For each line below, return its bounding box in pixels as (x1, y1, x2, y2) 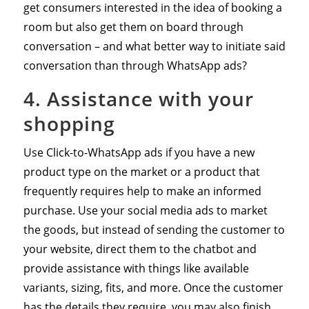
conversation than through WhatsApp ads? (23, 57, 247, 73)
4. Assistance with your (23, 85, 254, 112)
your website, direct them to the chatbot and (23, 241, 257, 257)
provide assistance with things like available (23, 260, 249, 276)
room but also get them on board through (23, 19, 243, 34)
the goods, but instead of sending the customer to (23, 221, 285, 237)
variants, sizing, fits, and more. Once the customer (23, 279, 283, 295)
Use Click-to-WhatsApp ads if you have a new (23, 144, 255, 160)
